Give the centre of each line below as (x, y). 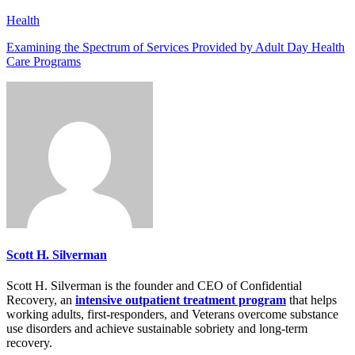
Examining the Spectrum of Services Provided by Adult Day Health (176, 47)
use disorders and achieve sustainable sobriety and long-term (157, 329)
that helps (311, 300)
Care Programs (44, 61)
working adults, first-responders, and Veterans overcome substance (172, 315)
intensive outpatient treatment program (181, 300)
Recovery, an (41, 300)
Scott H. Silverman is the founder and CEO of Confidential (154, 286)
